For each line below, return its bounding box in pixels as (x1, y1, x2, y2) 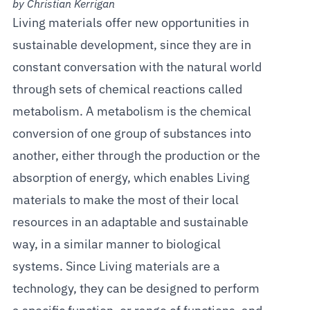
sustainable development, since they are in (12, 39, 251, 52)
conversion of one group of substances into (12, 127, 251, 140)
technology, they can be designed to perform (12, 282, 259, 295)
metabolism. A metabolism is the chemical (12, 105, 251, 118)
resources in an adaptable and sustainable (12, 216, 248, 229)
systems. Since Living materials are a (12, 260, 220, 273)
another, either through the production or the (12, 149, 260, 163)
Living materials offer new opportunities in (12, 17, 249, 30)
